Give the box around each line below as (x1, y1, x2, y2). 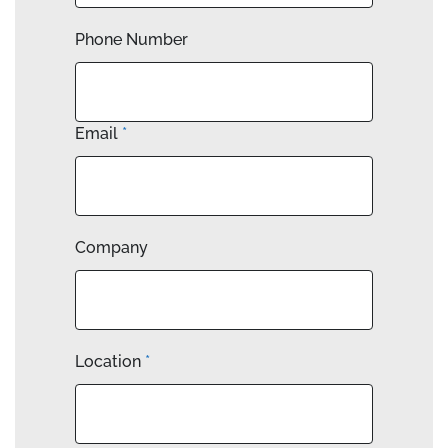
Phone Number (75, 30, 188, 49)
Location (75, 352, 145, 371)
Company (75, 238, 148, 257)
